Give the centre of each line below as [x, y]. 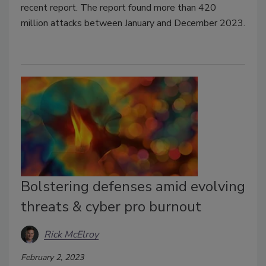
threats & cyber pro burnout [111, 207]
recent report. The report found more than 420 [118, 8]
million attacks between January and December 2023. [133, 23]
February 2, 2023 [52, 258]
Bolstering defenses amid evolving [133, 187]
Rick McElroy [71, 234]
